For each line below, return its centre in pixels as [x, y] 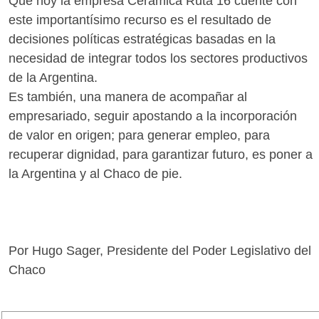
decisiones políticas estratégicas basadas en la [142, 40]
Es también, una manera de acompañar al [128, 97]
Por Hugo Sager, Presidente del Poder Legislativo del [160, 251]
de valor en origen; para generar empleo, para [139, 136]
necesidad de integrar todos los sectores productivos [158, 59]
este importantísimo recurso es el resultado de [140, 20]
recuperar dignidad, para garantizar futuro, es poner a [161, 155]
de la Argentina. [53, 78]
